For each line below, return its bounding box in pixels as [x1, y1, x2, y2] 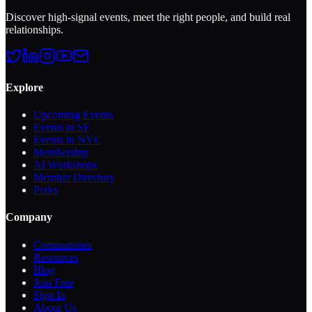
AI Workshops [33, 159, 97, 171]
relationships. [6, 23, 63, 36]
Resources [33, 251, 79, 263]
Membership [33, 146, 88, 159]
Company [6, 211, 52, 224]
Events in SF [33, 121, 90, 134]
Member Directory [33, 171, 115, 184]
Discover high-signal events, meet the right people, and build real [6, 10, 290, 23]
